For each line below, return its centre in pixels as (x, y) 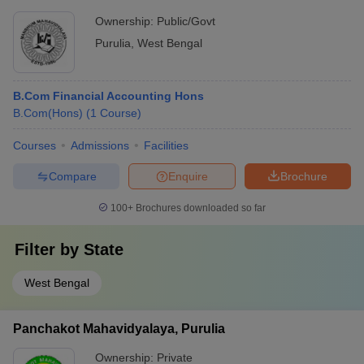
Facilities (166, 145)
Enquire (188, 176)
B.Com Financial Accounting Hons (108, 96)
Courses (35, 145)
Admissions (100, 145)
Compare (72, 176)
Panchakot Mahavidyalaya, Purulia (119, 329)
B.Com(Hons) (48, 113)
